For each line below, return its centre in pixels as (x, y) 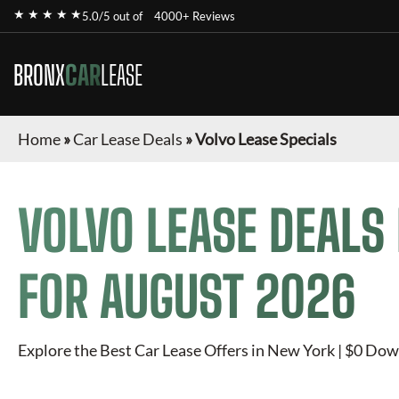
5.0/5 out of (114, 16)
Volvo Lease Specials (266, 139)
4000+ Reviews (195, 16)
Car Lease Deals (128, 139)
